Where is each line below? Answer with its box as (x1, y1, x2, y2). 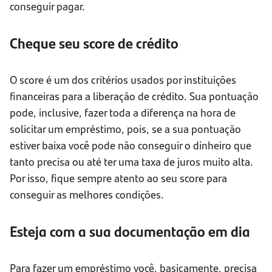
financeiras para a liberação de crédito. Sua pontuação (10, 88, 259, 104)
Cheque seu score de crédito (10, 32, 178, 53)
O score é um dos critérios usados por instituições (10, 72, 236, 87)
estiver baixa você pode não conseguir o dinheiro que (10, 137, 251, 153)
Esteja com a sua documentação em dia (10, 220, 250, 242)
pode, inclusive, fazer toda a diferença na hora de (10, 104, 236, 120)
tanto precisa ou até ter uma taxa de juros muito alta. (10, 154, 253, 169)
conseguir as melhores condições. (10, 186, 164, 202)
